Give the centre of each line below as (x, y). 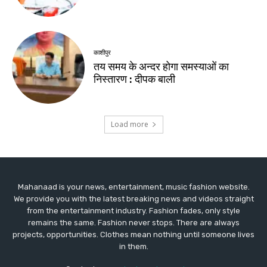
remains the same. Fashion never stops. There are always (133, 223)
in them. (133, 247)
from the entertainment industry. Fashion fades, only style (133, 211)
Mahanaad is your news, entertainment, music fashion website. (133, 187)
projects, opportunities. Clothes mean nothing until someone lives (133, 235)
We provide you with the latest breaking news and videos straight (133, 199)
